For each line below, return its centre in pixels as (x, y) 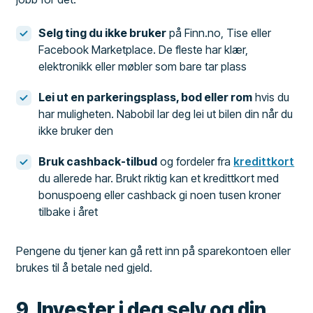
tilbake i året (68, 211)
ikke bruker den (76, 130)
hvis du (271, 97)
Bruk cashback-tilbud (98, 161)
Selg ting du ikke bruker (103, 32)
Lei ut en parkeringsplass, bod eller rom (146, 97)
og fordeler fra (196, 161)
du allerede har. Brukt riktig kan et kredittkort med (159, 178)
